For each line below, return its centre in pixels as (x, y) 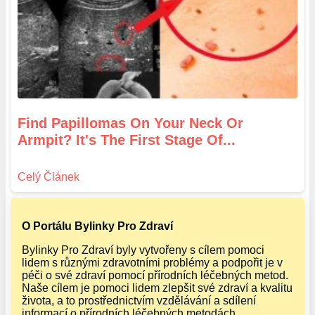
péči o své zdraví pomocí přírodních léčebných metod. (155, 276)
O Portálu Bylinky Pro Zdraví (98, 226)
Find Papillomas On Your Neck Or (131, 123)
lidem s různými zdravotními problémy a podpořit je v (153, 263)
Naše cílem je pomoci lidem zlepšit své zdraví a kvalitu (157, 288)
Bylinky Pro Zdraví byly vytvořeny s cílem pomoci (143, 250)
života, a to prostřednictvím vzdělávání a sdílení (139, 301)
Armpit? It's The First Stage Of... (127, 140)
